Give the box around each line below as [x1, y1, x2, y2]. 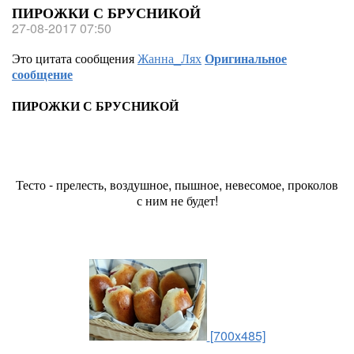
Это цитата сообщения [12, 49, 137, 67]
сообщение [12, 65, 73, 83]
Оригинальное [205, 49, 287, 67]
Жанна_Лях [137, 49, 201, 67]
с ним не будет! [136, 191, 218, 209]
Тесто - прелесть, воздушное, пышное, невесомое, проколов [16, 175, 338, 194]
